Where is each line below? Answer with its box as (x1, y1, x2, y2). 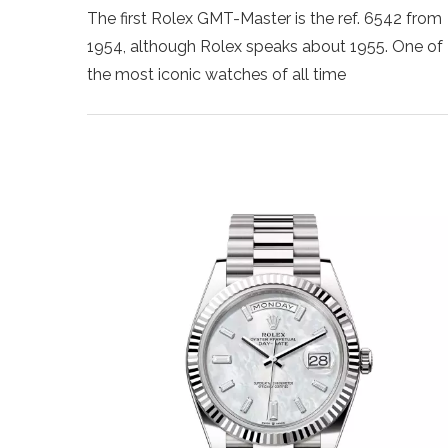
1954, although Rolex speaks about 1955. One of (87, 36, 443, 56)
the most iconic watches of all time (87, 64, 346, 84)
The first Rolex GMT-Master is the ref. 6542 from (87, 8, 442, 28)
